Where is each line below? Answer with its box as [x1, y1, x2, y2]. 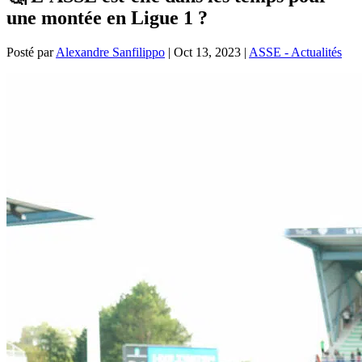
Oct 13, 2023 [174, 44, 241, 59]
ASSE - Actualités [249, 44, 342, 59]
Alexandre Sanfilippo [56, 44, 165, 59]
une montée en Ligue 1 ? [6, 6, 208, 28]
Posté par [6, 44, 56, 59]
